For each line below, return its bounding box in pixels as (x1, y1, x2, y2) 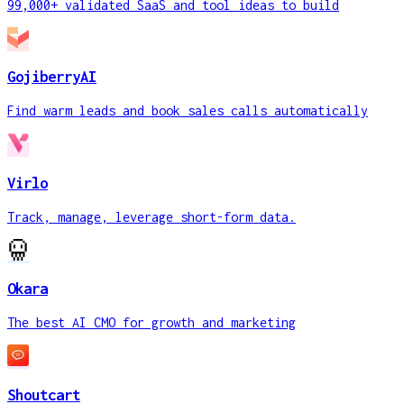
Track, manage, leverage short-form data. (7, 208, 296, 225)
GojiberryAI (7, 68, 96, 87)
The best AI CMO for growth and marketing (7, 315, 296, 331)
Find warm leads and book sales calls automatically (7, 103, 368, 119)
